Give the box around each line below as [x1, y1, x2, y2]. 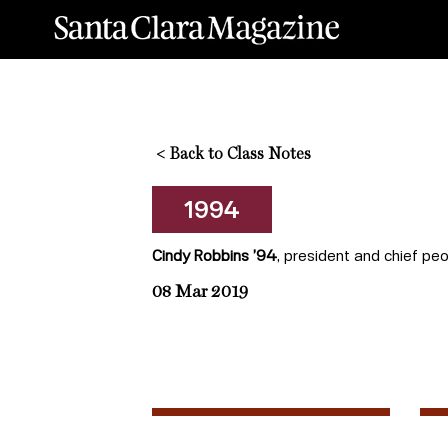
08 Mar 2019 [152, 283, 248, 302]
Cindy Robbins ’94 [152, 246, 277, 265]
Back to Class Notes [165, 147, 311, 164]
